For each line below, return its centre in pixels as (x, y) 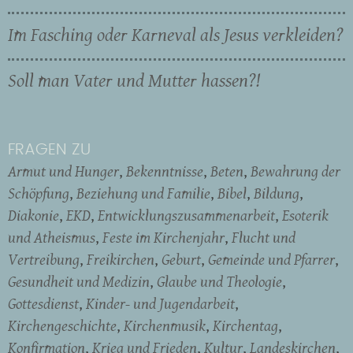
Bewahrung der (295, 171)
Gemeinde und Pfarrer (271, 260)
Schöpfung (39, 193)
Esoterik (305, 216)
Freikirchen (121, 260)
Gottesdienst (43, 304)
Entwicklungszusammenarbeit (186, 216)
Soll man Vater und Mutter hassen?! (134, 81)
